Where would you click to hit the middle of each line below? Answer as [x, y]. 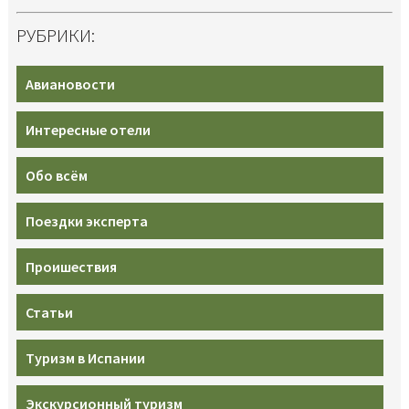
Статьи [49, 312]
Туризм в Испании [85, 357]
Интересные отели [88, 129]
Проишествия [71, 266]
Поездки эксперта [86, 220]
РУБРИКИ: [55, 35]
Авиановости [70, 84]
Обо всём [56, 175]
